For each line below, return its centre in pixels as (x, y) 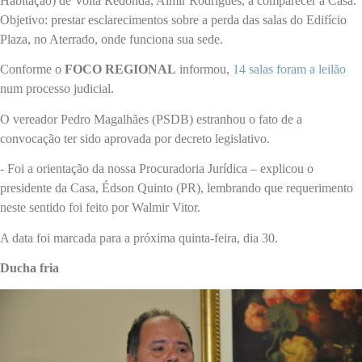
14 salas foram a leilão (288, 69)
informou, (203, 69)
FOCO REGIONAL (120, 69)
